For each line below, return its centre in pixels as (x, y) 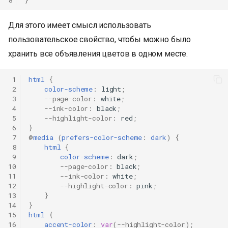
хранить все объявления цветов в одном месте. (98, 54)
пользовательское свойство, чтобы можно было (100, 40)
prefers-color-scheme (102, 137)
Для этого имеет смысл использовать (80, 25)
